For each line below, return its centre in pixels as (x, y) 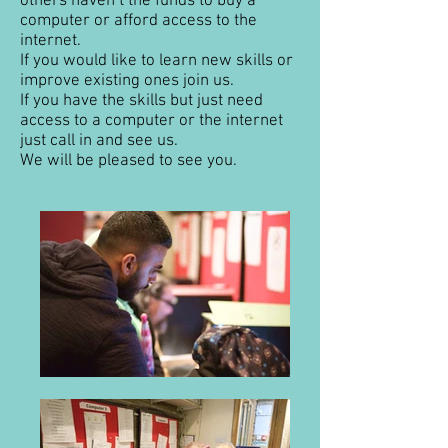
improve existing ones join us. (127, 81)
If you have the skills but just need (141, 101)
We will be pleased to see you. (128, 161)
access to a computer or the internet (151, 121)
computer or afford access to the (138, 21)
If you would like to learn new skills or (156, 61)
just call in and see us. (99, 141)
